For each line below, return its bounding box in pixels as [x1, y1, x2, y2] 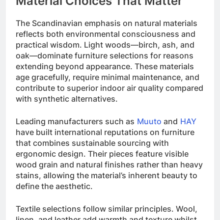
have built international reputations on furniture [16, 127, 194, 137]
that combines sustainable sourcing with [16, 138, 169, 148]
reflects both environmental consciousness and [16, 29, 195, 39]
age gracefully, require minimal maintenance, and [16, 72, 199, 82]
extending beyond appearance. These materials [16, 61, 194, 72]
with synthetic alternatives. [16, 94, 118, 104]
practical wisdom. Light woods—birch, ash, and [16, 40, 194, 50]
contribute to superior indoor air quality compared [16, 83, 203, 93]
